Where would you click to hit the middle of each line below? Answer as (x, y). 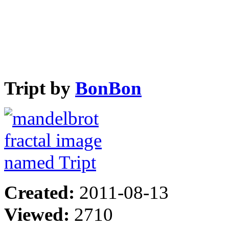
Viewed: (39, 214)
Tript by (40, 88)
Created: (42, 192)
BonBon (108, 88)
